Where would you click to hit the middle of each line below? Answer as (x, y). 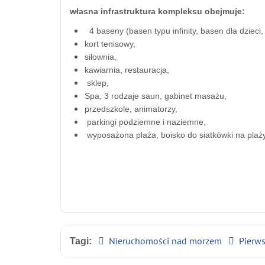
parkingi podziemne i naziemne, (145, 122)
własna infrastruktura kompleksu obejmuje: (157, 12)
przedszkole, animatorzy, (131, 109)
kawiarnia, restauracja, (127, 70)
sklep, (97, 83)
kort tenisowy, (110, 44)
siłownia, (101, 57)
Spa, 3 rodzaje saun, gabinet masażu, (156, 96)
